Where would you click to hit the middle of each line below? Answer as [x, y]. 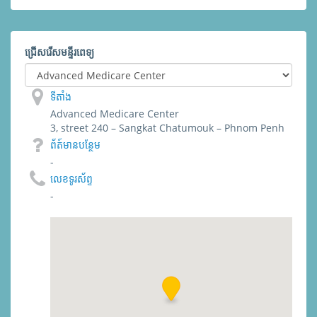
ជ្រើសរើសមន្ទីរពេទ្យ [59, 52]
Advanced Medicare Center [115, 114]
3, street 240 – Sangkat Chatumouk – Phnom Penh [167, 128]
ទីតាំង [61, 97]
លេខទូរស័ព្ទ [71, 179]
